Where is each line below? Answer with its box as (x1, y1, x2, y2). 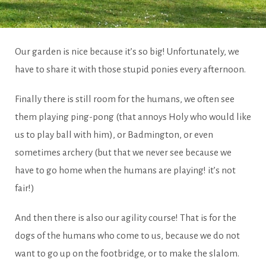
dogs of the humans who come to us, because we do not (15, 230, 240, 241)
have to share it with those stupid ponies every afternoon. (15, 64, 248, 75)
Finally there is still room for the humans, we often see (15, 94, 235, 104)
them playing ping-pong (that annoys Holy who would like (15, 112, 251, 122)
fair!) (15, 183, 36, 194)
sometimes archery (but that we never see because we (15, 147, 232, 158)
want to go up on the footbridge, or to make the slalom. (15, 248, 239, 259)
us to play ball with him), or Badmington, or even (15, 129, 213, 140)
